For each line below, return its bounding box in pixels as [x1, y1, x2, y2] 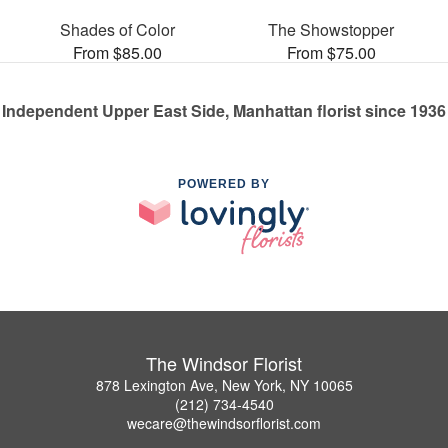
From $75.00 [286, 40, 376, 64]
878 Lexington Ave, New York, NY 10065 [95, 375, 353, 396]
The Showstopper [268, 17, 394, 41]
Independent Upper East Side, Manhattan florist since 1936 [2, 98, 446, 122]
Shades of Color [59, 17, 175, 41]
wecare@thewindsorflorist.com [127, 413, 321, 434]
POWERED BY [178, 176, 270, 191]
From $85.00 [72, 40, 162, 64]
